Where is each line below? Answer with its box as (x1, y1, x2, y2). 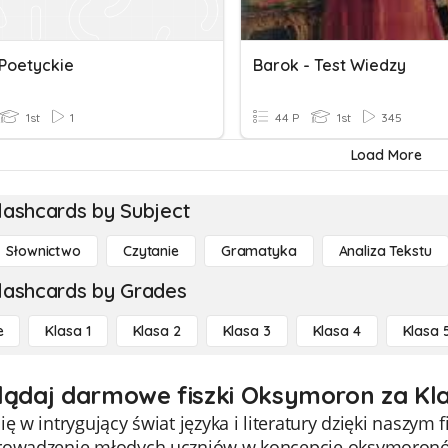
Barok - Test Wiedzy (253, 55, 406, 75)
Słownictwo (6, 242, 81, 260)
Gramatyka (220, 242, 297, 260)
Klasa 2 (132, 322, 181, 340)
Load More (350, 146, 422, 164)
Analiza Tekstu (338, 242, 432, 260)
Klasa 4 (312, 322, 361, 340)
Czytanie (122, 242, 179, 260)
